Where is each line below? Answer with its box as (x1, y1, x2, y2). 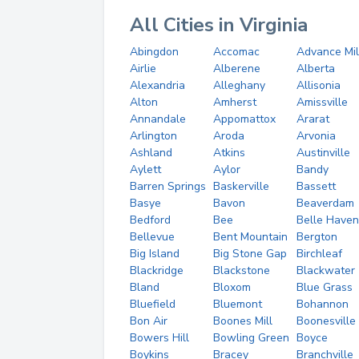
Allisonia (296, 78, 341, 93)
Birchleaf (296, 246, 342, 261)
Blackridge (130, 263, 184, 278)
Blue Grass (296, 280, 353, 295)
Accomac (212, 44, 260, 59)
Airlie (130, 61, 156, 76)
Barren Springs (130, 179, 206, 194)
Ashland (130, 145, 172, 160)
